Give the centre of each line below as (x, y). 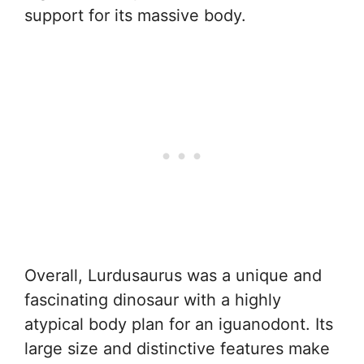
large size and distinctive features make (177, 349)
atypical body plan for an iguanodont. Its (179, 325)
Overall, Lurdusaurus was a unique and (173, 276)
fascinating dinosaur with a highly (153, 300)
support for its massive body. (135, 16)
